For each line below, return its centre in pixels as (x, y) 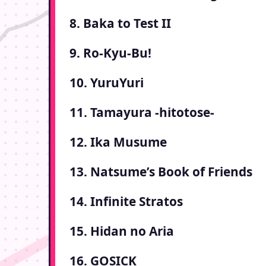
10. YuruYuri (107, 83)
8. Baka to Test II (120, 23)
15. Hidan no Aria (122, 231)
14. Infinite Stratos (126, 202)
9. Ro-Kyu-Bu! (110, 53)
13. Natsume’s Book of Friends (161, 172)
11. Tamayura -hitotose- (142, 113)
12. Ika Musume (118, 142)
